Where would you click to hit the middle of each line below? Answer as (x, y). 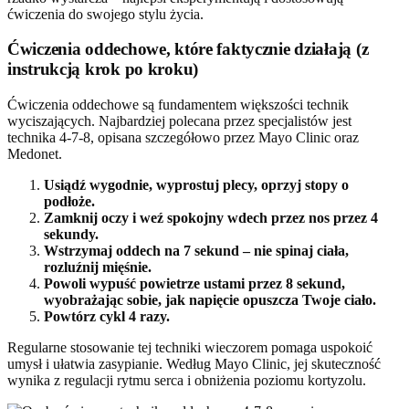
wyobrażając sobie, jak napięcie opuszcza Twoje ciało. (210, 300)
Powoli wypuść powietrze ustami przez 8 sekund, (194, 284)
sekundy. (71, 235)
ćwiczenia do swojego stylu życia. (105, 14)
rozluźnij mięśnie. (98, 267)
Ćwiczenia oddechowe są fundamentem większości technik (178, 105)
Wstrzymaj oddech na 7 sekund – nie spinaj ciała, (196, 251)
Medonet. (35, 154)
